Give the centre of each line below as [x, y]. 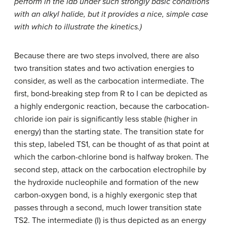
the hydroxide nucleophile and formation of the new [106, 182]
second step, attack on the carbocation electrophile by [110, 169]
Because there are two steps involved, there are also [107, 55]
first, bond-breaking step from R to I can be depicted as [111, 93]
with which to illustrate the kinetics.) [78, 27]
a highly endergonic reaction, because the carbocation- [112, 106]
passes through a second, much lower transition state [108, 207]
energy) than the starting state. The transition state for [109, 131]
